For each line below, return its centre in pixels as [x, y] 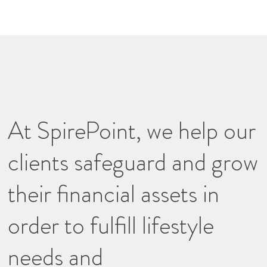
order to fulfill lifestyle [111, 225]
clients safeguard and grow [133, 162]
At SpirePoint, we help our [132, 131]
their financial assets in [114, 194]
